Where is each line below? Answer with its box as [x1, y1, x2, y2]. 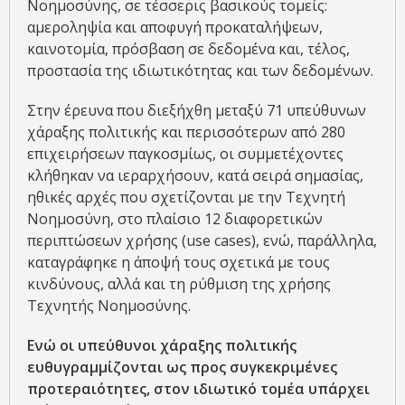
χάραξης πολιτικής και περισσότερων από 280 [27, 122, 345, 143]
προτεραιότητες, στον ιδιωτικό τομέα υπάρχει [27, 379, 370, 400]
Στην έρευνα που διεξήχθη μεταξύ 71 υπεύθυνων [27, 100, 366, 121]
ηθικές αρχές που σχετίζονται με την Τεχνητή [27, 187, 345, 208]
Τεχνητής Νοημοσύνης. [27, 296, 191, 316]
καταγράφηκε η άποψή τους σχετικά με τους [27, 252, 330, 273]
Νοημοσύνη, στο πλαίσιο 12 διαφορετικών [27, 209, 323, 230]
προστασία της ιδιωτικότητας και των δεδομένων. [27, 61, 373, 81]
